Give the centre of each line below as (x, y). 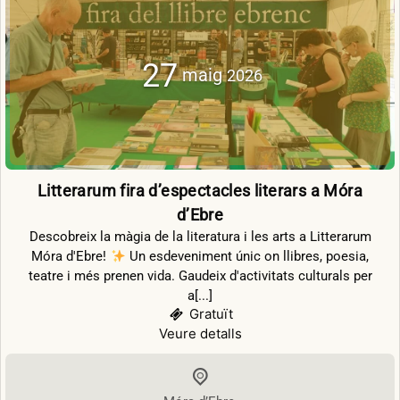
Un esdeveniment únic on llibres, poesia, (247, 257)
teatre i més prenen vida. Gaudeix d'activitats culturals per (200, 276)
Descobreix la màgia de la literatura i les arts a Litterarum (200, 237)
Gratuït (211, 314)
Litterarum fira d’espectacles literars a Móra (200, 191)
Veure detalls (200, 334)
